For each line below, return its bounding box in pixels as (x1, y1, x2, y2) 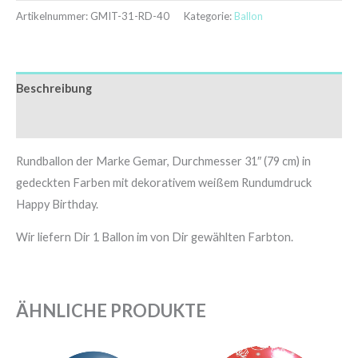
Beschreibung (16, 82, 92, 96)
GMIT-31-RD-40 (90, 9, 169, 22)
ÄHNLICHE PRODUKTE (16, 299, 206, 321)
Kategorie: (184, 9, 234, 22)
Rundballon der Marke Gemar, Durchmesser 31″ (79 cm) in (16, 153, 311, 168)
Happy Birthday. (16, 197, 98, 211)
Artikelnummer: (16, 9, 90, 22)
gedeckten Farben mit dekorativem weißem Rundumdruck (16, 175, 312, 189)
